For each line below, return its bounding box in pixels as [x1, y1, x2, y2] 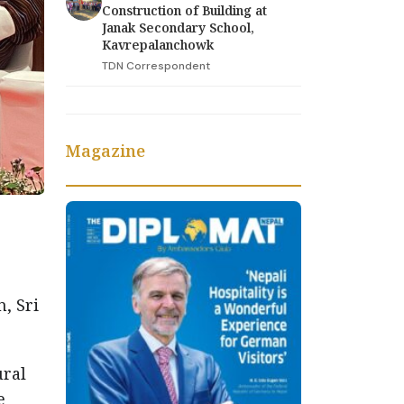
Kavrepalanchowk [102, 35, 217, 53]
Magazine [66, 139, 145, 161]
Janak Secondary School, [102, 18, 254, 36]
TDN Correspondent [102, 58, 210, 73]
